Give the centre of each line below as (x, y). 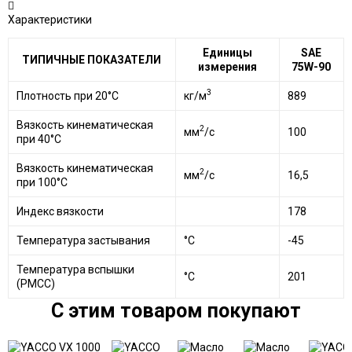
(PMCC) (35, 283)
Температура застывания (83, 240)
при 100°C (42, 182)
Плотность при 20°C (67, 95)
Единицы (227, 52)
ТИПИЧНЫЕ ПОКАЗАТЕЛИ (92, 59)
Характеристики (49, 19)
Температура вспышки (75, 269)
